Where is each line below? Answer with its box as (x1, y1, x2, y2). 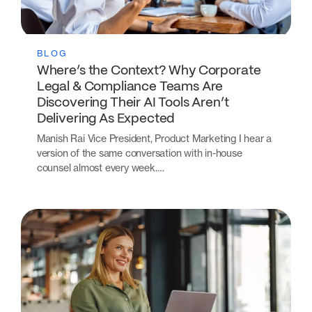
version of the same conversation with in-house (36, 146, 242, 159)
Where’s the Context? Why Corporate (36, 65, 261, 78)
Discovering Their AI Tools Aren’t (36, 97, 229, 110)
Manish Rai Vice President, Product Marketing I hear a (36, 132, 272, 144)
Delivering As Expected (36, 113, 178, 126)
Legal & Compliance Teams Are (36, 81, 224, 94)
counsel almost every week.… (36, 161, 164, 173)
